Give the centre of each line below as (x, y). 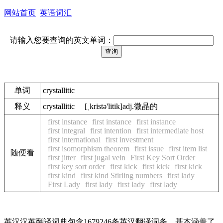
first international (74, 140)
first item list (188, 149)
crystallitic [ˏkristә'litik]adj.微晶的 (100, 106)
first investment (129, 140)
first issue (149, 149)
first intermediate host (170, 131)
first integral (66, 131)
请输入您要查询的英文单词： (61, 40)
